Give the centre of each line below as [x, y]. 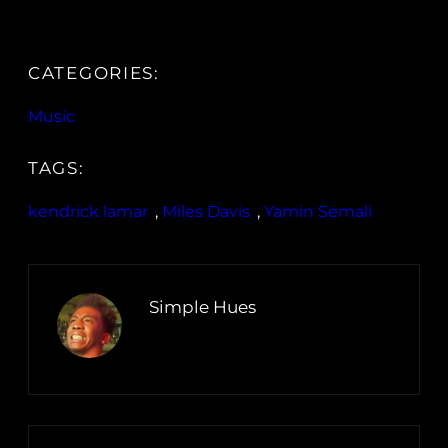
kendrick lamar [88, 212]
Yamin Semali [318, 212]
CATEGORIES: [94, 73]
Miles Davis [206, 212]
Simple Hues [202, 307]
